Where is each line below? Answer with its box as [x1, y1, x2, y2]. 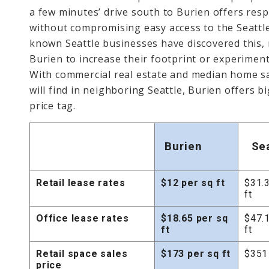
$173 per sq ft [161, 247, 231, 259]
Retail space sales [36, 247, 128, 259]
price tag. [29, 98, 76, 112]
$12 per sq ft [161, 177, 225, 189]
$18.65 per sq [161, 212, 228, 224]
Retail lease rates [36, 177, 125, 189]
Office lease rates [36, 212, 129, 224]
